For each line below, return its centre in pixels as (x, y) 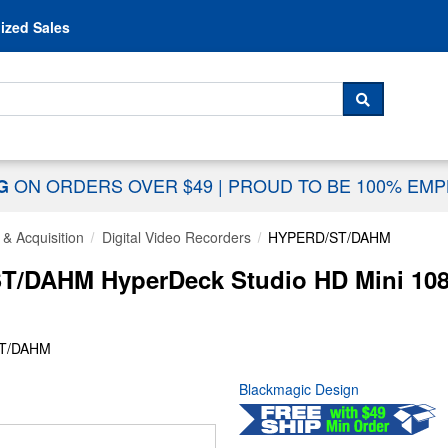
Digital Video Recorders (176, 237)
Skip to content (224, 15)
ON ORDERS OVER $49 (116, 185)
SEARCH (397, 109)
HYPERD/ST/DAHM (329, 237)
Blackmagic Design (299, 389)
